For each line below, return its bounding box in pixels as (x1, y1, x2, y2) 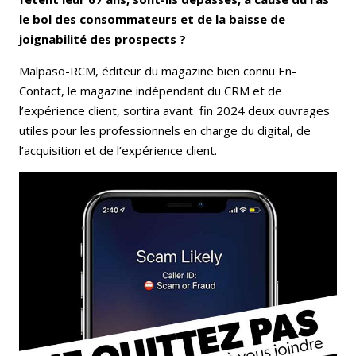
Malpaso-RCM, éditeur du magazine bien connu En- (19, 63, 296, 79)
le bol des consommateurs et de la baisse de (19, 11, 285, 28)
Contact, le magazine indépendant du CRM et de (19, 83, 282, 99)
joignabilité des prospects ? (19, 31, 189, 48)
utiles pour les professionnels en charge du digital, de (19, 122, 311, 139)
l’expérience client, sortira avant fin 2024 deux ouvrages (19, 103, 330, 119)
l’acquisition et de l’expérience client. (19, 142, 220, 159)
